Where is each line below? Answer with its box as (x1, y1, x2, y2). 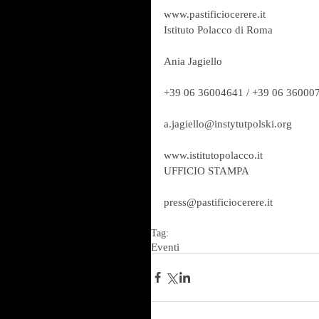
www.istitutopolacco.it (164, 149, 263, 161)
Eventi (151, 241, 179, 253)
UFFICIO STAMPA (164, 164, 249, 177)
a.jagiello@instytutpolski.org (164, 117, 292, 130)
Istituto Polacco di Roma (164, 23, 273, 36)
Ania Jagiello (164, 55, 222, 67)
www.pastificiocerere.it (164, 8, 266, 20)
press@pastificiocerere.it (164, 196, 273, 208)
